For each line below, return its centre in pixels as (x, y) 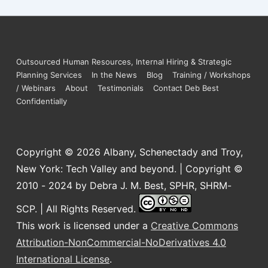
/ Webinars (36, 88)
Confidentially (42, 101)
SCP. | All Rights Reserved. (77, 209)
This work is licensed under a (83, 226)
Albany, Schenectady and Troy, (173, 152)
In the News (114, 75)
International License (63, 259)
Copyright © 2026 (60, 152)
